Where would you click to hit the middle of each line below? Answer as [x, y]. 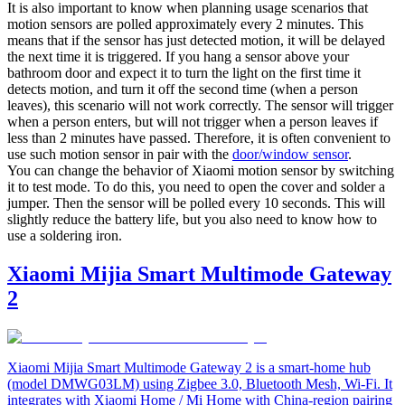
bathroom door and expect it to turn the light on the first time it [184, 72]
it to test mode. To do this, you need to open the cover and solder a [196, 186]
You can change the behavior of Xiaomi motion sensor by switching [201, 170]
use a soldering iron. [65, 235]
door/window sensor [290, 154]
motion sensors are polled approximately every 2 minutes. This [185, 24]
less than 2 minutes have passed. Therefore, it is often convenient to [199, 137]
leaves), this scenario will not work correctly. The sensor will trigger [200, 105]
